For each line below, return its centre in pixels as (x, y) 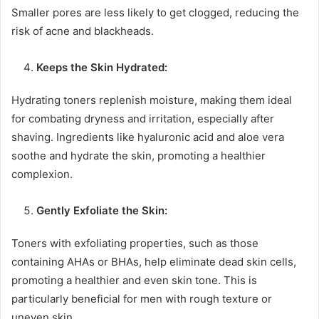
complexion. (42, 174)
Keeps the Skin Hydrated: (102, 68)
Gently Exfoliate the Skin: (102, 211)
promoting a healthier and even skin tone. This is (134, 281)
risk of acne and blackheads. (83, 31)
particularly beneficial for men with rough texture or (142, 299)
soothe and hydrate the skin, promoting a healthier (138, 156)
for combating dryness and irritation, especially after (143, 119)
